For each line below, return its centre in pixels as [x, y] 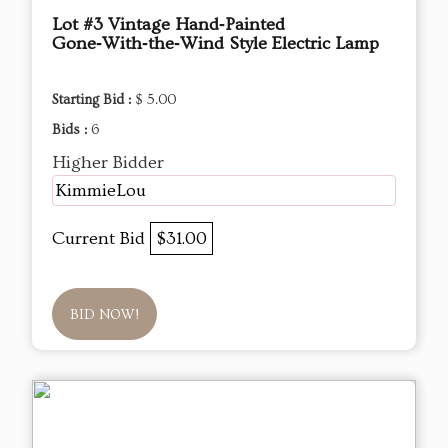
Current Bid [101, 239]
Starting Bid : [93, 100]
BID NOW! [104, 315]
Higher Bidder [108, 163]
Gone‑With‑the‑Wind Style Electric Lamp [215, 44]
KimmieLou [100, 191]
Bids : [71, 130]
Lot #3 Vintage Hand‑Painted [168, 25]
